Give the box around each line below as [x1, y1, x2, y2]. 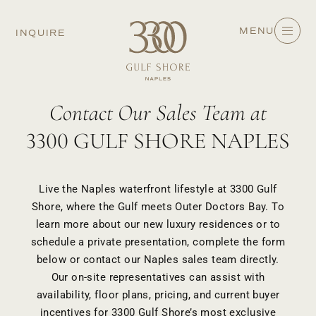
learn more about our [35, 218, 144, 231]
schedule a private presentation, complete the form [30, 236, 286, 249]
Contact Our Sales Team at [49, 99, 267, 126]
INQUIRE [16, 28, 66, 38]
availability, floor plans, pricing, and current [36, 288, 250, 302]
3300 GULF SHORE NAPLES [26, 127, 290, 154]
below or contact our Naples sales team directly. [37, 253, 279, 267]
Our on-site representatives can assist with [51, 271, 265, 284]
